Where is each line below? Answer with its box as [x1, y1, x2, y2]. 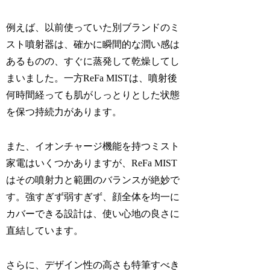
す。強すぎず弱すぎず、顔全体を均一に [6, 191, 180, 202]
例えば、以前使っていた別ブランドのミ [6, 22, 180, 33]
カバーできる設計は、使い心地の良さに [6, 208, 180, 219]
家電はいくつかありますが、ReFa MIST [6, 157, 178, 168]
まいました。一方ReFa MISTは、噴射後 [6, 73, 178, 84]
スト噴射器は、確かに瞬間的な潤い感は [6, 39, 180, 50]
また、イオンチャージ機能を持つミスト [6, 140, 180, 151]
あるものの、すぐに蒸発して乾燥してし [6, 56, 180, 67]
